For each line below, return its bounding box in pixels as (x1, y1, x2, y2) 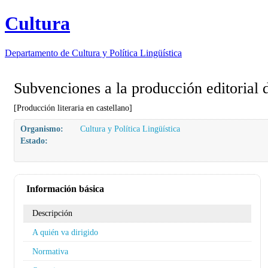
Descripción (32, 208, 72, 218)
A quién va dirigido (32, 227, 98, 237)
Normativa (32, 246, 68, 256)
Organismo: (20, 123, 63, 133)
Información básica (26, 183, 104, 194)
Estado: (20, 135, 48, 145)
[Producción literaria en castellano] (14, 102, 132, 112)
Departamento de (5, 47, 72, 58)
